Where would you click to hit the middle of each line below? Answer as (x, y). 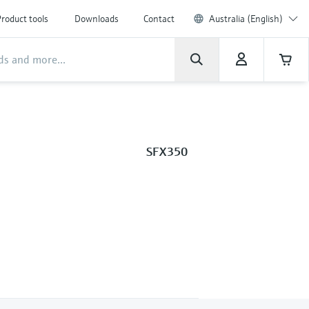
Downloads (97, 19)
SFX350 (167, 151)
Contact (159, 19)
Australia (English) (246, 19)
